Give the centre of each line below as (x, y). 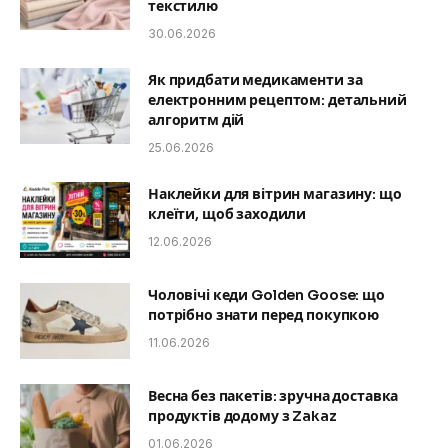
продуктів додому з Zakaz (242, 415)
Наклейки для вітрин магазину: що (275, 193)
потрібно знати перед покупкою (263, 314)
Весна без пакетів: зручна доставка (273, 395)
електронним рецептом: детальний (277, 99)
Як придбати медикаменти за (255, 79)
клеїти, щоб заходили (227, 213)
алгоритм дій (196, 119)
